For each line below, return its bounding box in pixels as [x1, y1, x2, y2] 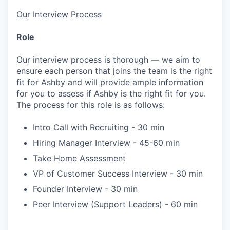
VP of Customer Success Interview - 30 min [33, 168, 203, 179]
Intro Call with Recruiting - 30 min [33, 122, 164, 132]
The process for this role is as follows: [16, 100, 165, 110]
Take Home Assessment [33, 153, 126, 163]
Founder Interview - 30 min [33, 184, 138, 194]
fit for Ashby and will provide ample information [16, 77, 203, 87]
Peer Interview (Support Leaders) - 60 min [33, 199, 198, 209]
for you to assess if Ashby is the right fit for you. [16, 88, 206, 99]
